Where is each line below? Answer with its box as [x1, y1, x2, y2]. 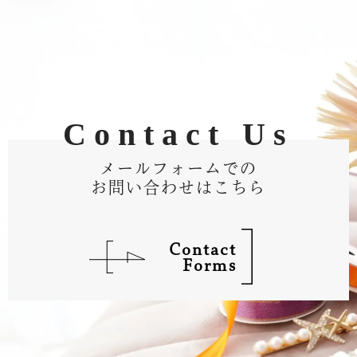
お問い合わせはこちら [91, 179, 266, 195]
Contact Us [63, 116, 294, 152]
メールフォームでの [100, 160, 257, 176]
